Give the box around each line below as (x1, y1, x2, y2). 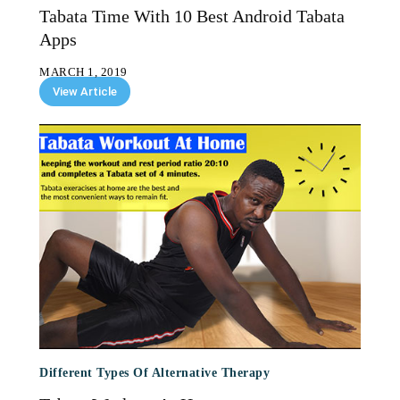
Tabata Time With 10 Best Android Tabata (39, 6, 345, 26)
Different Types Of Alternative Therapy (39, 366, 270, 379)
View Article (53, 85, 117, 98)
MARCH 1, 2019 (39, 65, 128, 79)
